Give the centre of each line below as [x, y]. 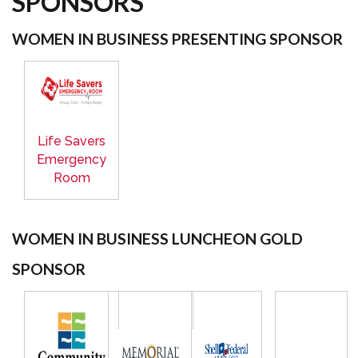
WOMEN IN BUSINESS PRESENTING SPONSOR [177, 39]
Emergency [72, 160]
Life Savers [72, 141]
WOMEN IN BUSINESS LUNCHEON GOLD [157, 239]
